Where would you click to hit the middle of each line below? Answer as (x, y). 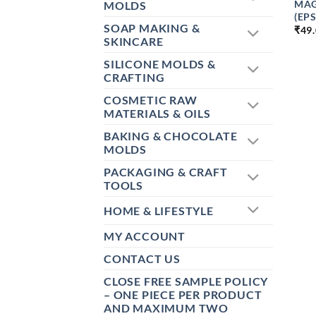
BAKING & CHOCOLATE (171, 136)
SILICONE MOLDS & (160, 64)
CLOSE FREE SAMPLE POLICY (186, 281)
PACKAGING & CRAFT (166, 172)
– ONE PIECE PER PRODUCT (183, 295)
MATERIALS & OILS (157, 114)
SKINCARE (134, 42)
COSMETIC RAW (151, 100)
